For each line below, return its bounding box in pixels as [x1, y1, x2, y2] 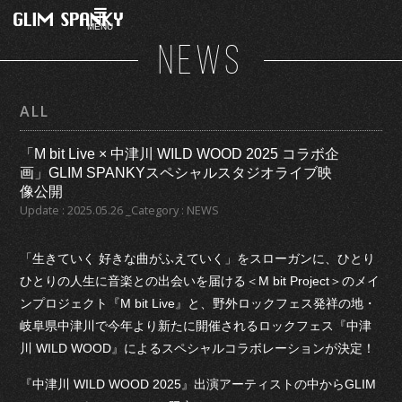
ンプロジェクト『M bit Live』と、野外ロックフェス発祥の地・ [20, 296, 377, 311]
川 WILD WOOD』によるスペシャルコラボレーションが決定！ [20, 341, 376, 356]
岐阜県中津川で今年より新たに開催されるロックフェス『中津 [20, 319, 372, 334]
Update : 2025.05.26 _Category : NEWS [20, 202, 220, 219]
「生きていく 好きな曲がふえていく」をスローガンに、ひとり [20, 251, 376, 267]
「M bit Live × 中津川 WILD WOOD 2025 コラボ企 [20, 146, 340, 162]
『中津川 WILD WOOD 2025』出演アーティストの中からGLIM [20, 376, 377, 391]
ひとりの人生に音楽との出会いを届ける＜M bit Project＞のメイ [20, 274, 380, 289]
